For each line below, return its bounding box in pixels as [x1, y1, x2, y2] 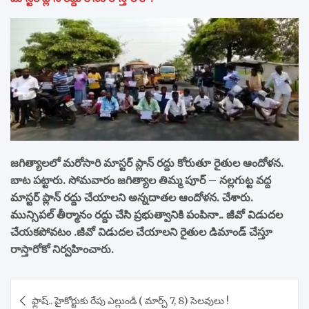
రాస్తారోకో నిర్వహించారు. [10, 241, 114, 256]
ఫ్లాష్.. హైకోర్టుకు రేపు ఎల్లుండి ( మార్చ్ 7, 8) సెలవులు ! [32, 294, 229, 307]
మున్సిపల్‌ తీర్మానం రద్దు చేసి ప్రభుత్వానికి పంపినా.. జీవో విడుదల [10, 207, 283, 221]
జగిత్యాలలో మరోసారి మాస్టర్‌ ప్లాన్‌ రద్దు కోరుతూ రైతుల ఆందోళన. [10, 155, 283, 170]
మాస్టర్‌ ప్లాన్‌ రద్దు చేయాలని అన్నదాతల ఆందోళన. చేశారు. [10, 190, 253, 204]
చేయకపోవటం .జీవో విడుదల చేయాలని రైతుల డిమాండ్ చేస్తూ [10, 224, 272, 239]
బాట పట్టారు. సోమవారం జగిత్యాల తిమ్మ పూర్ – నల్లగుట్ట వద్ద [10, 172, 271, 187]
